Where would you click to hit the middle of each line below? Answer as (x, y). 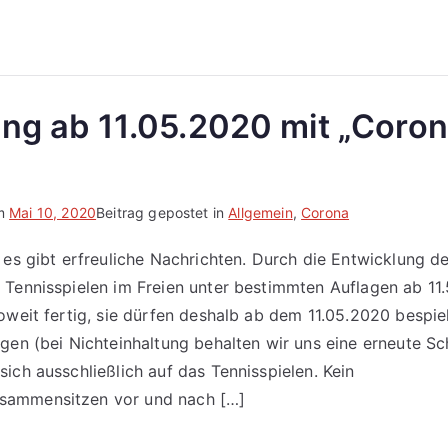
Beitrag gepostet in (162, 212)
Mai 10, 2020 (53, 212)
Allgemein (260, 212)
